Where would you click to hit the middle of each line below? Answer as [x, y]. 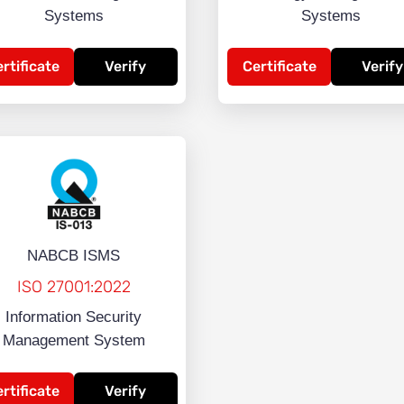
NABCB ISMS [73, 256]
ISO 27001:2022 [73, 287]
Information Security [73, 317]
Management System [73, 341]
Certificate [279, 67]
